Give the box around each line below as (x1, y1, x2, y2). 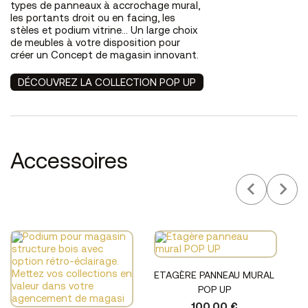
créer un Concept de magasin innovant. (10, 50, 199, 61)
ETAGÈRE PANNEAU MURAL (154, 271, 274, 282)
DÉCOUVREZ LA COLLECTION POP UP (18, 78, 196, 89)
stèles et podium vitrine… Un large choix (10, 25, 197, 36)
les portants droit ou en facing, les (10, 13, 175, 24)
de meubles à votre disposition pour (10, 38, 180, 49)
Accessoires (10, 151, 128, 174)
